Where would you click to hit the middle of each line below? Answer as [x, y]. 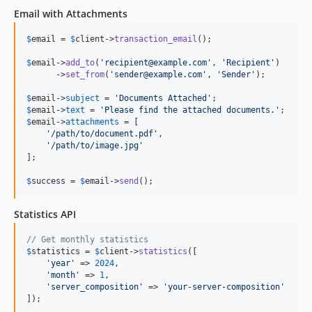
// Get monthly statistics [87, 239]
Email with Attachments [71, 13]
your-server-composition [224, 287]
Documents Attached [163, 98]
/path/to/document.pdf [102, 133]
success [48, 181]
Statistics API [45, 214]
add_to [80, 62]
